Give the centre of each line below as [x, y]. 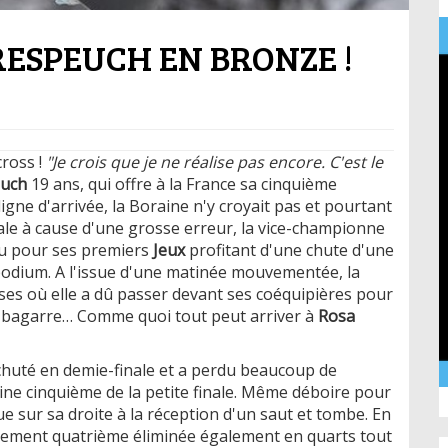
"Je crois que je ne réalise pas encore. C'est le [214, 161]
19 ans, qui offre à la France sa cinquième [182, 183]
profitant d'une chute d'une [289, 249]
